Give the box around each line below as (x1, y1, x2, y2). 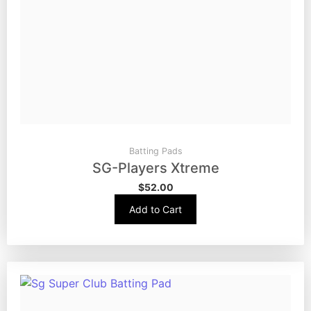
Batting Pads (128, 145, 183, 156)
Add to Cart (129, 203, 182, 215)
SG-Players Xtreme (92, 159, 219, 176)
